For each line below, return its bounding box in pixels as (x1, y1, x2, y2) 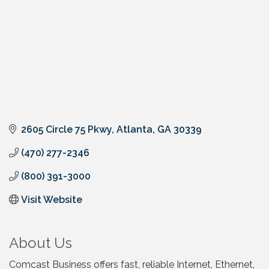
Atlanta (116, 123, 153, 135)
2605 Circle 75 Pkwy (21, 123, 112, 135)
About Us (9, 234, 72, 252)
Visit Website (21, 193, 82, 205)
